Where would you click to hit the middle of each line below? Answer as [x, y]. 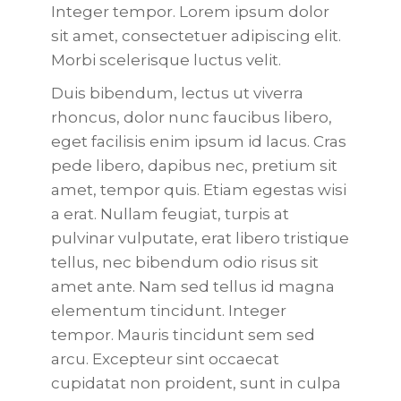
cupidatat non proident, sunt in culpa [196, 383]
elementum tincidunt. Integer [168, 311]
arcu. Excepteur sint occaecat [165, 359]
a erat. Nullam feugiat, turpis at [170, 214]
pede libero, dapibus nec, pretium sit [194, 166]
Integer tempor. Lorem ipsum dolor [190, 12]
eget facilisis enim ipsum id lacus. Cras [198, 141]
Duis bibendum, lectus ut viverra [177, 93]
